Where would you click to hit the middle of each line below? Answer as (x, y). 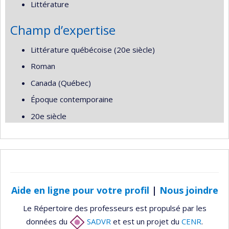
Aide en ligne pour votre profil (80, 190)
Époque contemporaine (72, 99)
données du (48, 221)
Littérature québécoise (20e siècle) (93, 49)
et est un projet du (146, 221)
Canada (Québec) (61, 83)
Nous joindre (189, 190)
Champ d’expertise (63, 30)
